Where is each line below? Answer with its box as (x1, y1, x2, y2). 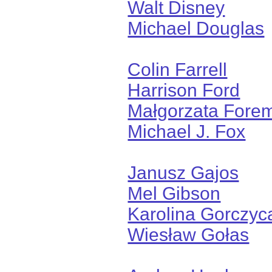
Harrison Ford (127, 80, 240, 100)
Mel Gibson (127, 183, 221, 203)
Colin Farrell (127, 59, 228, 80)
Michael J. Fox (127, 121, 246, 141)
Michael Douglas (127, 18, 265, 38)
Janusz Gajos (127, 162, 239, 183)
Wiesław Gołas (127, 224, 250, 245)
